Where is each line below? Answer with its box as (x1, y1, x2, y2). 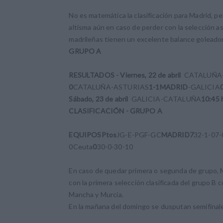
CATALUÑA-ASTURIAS (73, 83, 149, 92)
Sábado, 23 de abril (69, 95, 128, 104)
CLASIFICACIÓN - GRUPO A (69, 107, 162, 115)
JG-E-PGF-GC (116, 130, 161, 139)
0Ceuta (69, 142, 93, 151)
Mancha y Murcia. (69, 190, 123, 199)
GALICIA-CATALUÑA (128, 95, 201, 104)
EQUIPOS (69, 130, 102, 139)
